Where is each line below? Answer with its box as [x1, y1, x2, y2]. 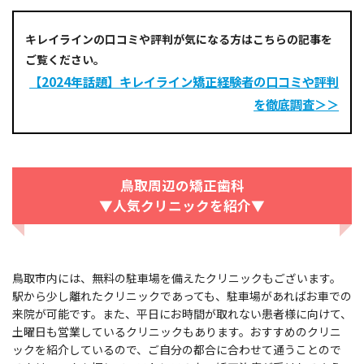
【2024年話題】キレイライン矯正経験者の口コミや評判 [29, 71, 340, 90]
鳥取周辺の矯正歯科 [119, 175, 245, 196]
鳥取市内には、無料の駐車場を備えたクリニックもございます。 [12, 269, 341, 286]
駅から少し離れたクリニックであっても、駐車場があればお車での [12, 287, 352, 304]
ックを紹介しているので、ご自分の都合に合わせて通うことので [12, 340, 341, 357]
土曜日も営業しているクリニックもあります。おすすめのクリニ [12, 323, 341, 340]
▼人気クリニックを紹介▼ [99, 196, 265, 216]
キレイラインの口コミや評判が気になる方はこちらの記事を [24, 30, 332, 47]
